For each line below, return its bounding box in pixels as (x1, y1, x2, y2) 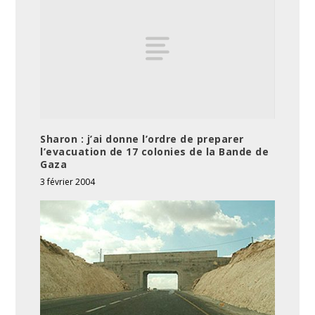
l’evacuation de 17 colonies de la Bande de (40, 144, 269, 158)
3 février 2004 (40, 175, 96, 188)
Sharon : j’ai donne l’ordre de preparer (40, 131, 244, 146)
